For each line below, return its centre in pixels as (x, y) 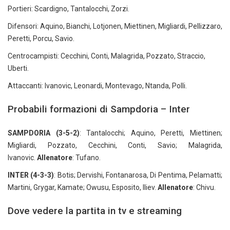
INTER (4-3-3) (31, 175)
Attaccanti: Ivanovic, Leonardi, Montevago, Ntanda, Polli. (97, 86)
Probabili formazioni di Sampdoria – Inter (99, 109)
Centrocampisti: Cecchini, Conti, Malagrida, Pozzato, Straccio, (107, 56)
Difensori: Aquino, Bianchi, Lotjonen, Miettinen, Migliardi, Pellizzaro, (115, 26)
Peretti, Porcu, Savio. (41, 39)
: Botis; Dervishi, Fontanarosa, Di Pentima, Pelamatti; (138, 175)
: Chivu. (204, 188)
